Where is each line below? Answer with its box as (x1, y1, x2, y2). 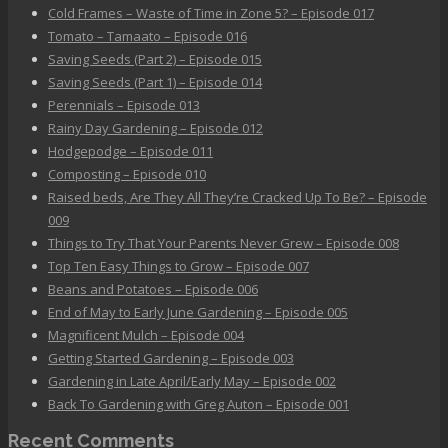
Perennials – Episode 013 (48, 96, 200, 115)
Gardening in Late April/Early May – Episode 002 (48, 372, 336, 391)
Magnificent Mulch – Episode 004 (48, 326, 244, 345)
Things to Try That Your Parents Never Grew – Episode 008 (48, 234, 399, 253)
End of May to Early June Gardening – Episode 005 (48, 303, 348, 322)
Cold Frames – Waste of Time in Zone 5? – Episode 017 (48, 4, 374, 23)
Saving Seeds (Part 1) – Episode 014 (48, 73, 262, 92)
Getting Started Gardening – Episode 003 (48, 349, 294, 368)
